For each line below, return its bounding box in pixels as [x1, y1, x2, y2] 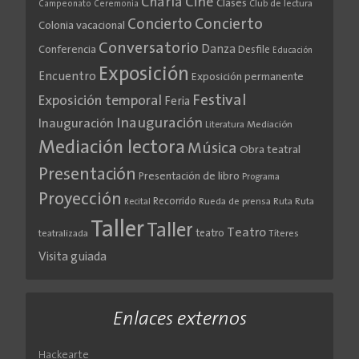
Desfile [238, 45, 270, 56]
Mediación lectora [38, 139, 185, 159]
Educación [272, 46, 313, 56]
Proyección [38, 192, 122, 209]
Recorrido [153, 196, 196, 208]
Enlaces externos [112, 310, 247, 330]
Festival [192, 93, 247, 110]
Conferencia [38, 45, 96, 56]
